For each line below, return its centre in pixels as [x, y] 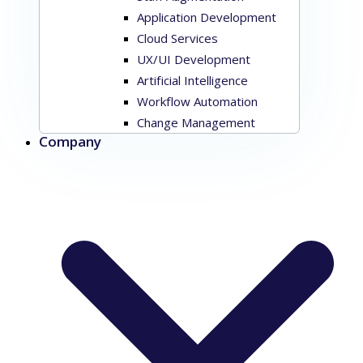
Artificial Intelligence [192, 80]
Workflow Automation [197, 101]
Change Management [196, 122]
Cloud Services [177, 38]
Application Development [207, 17]
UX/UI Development [194, 59]
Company [70, 141]
